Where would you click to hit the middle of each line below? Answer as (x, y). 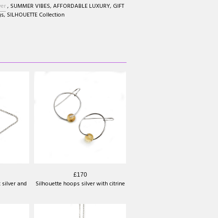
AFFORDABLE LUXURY (82, 6)
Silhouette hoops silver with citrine (80, 184)
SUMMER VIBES (30, 6)
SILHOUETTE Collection (36, 15)
